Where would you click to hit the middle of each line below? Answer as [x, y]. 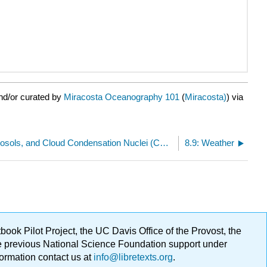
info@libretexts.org [132, 257]
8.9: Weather [209, 142]
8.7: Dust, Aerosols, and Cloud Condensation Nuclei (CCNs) [164, 142]
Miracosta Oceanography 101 [122, 97]
